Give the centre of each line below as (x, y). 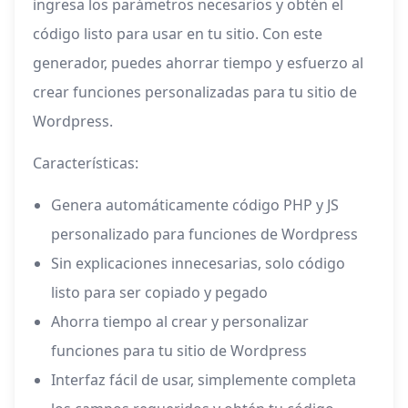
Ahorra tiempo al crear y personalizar (180, 322)
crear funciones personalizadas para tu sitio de (195, 92)
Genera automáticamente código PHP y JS (195, 205)
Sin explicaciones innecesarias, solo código (198, 264)
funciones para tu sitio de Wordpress (179, 351)
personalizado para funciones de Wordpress (204, 235)
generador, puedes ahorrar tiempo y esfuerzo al (198, 63)
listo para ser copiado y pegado (159, 293)
